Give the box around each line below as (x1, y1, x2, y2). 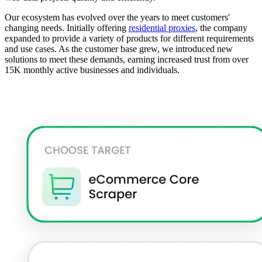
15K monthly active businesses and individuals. (5, 65, 180, 75)
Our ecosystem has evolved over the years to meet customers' (5, 12, 230, 23)
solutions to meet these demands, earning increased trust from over (5, 54, 249, 65)
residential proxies (129, 23, 195, 33)
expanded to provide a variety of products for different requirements (5, 33, 254, 44)
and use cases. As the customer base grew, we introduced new (5, 44, 233, 54)
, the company (195, 23, 247, 33)
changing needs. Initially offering (5, 23, 129, 33)
